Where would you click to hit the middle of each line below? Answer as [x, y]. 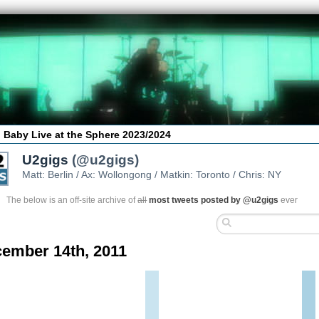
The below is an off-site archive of [72, 200]
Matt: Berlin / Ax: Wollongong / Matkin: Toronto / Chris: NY [152, 174]
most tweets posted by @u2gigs [214, 200]
